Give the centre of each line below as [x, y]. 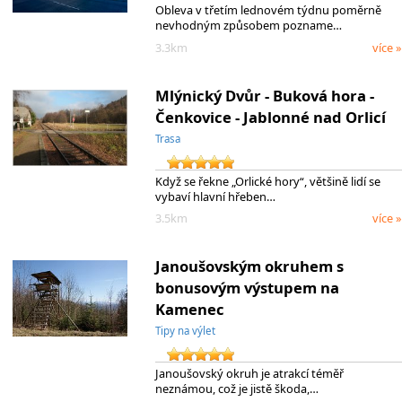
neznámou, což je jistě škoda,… [236, 388]
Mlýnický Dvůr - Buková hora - [264, 95]
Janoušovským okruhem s [249, 266]
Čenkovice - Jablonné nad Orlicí [270, 117]
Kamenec [189, 309]
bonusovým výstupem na [247, 287]
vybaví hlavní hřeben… [215, 196]
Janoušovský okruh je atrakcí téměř [249, 373]
